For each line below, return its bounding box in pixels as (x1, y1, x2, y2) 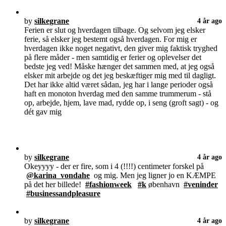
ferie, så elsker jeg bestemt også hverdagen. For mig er (24, 35, 197, 44)
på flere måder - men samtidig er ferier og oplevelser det (24, 53, 201, 62)
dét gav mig (24, 107, 62, 117)
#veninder (184, 180, 218, 189)
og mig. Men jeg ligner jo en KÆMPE (90, 171, 216, 180)
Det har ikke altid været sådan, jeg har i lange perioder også (24, 80, 213, 89)
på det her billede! (24, 180, 85, 189)
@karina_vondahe (26, 171, 90, 180)
